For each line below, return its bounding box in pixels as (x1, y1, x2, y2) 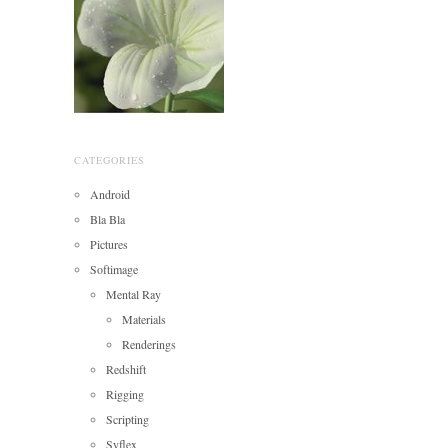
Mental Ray (106, 285, 161, 302)
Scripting (106, 410, 149, 427)
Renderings (122, 335, 176, 352)
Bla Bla (90, 210, 125, 227)
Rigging (106, 385, 144, 402)
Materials (122, 310, 166, 327)
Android (90, 185, 130, 202)
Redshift (106, 360, 146, 377)
